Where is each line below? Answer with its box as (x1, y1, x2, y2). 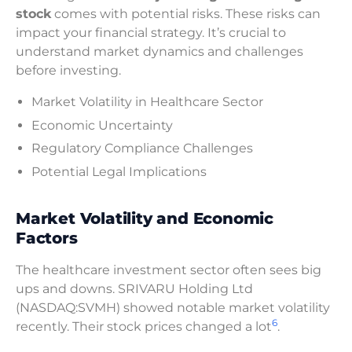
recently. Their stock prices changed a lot (16, 318, 272, 334)
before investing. (16, 62, 121, 78)
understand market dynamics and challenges (16, 43, 303, 59)
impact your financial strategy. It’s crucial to (16, 24, 286, 40)
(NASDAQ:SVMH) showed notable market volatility (16, 299, 330, 315)
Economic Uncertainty (31, 117, 173, 133)
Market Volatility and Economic (16, 208, 273, 228)
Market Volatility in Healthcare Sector (31, 93, 263, 109)
